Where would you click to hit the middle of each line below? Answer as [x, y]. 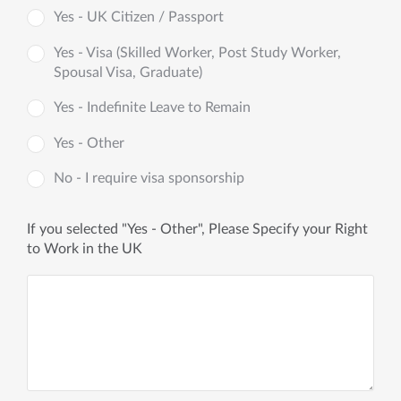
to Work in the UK [85, 249]
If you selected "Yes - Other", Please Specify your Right [197, 229]
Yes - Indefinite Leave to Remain [152, 107]
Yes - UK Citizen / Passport [139, 17]
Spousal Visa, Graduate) [128, 72]
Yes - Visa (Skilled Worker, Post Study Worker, [197, 52]
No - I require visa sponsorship [149, 178]
